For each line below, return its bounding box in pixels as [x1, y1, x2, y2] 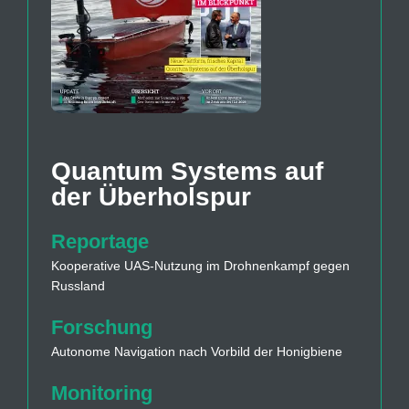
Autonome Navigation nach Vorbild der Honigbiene [51, 344, 342, 360]
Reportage [51, 230, 149, 254]
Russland [51, 278, 105, 294]
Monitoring [51, 382, 152, 405]
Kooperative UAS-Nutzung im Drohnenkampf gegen [51, 258, 350, 274]
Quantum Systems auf [51, 157, 323, 186]
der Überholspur [51, 183, 251, 212]
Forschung [51, 316, 152, 340]
